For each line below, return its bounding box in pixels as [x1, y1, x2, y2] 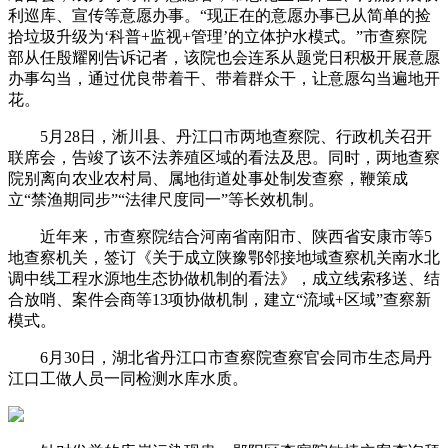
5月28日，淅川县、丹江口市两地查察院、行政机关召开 [8, 127, 432, 145]
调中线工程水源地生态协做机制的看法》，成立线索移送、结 [8, 269, 440, 287]
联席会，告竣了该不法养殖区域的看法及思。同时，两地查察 [8, 148, 440, 166]
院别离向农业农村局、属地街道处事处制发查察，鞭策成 [8, 169, 408, 187]
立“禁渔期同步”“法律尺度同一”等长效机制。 [8, 190, 324, 208]
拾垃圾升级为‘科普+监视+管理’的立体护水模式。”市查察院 [8, 27, 427, 45]
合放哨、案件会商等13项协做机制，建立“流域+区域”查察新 [8, 290, 431, 308]
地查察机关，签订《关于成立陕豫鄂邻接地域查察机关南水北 [8, 248, 440, 266]
